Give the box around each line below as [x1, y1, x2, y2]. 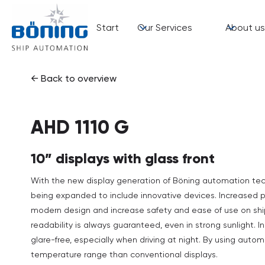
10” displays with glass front [31, 150, 215, 167]
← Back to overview [31, 73, 117, 84]
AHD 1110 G [31, 115, 129, 139]
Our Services [137, 22, 192, 33]
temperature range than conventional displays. [31, 250, 218, 259]
